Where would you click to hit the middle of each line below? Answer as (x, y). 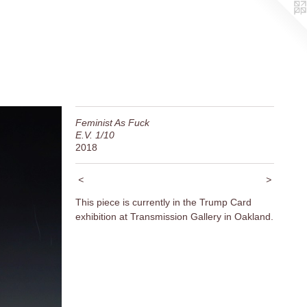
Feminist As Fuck (112, 122)
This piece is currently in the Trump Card (163, 202)
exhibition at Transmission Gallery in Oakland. (174, 216)
